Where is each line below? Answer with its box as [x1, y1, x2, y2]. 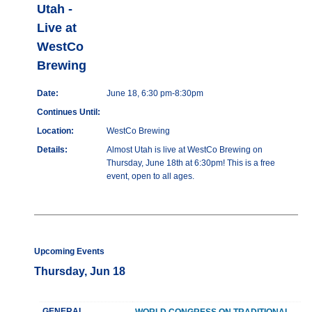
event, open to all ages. [106, 171, 194, 182]
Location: [36, 126, 74, 136]
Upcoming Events [33, 247, 104, 257]
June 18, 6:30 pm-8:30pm [106, 88, 203, 99]
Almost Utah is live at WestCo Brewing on [106, 145, 263, 155]
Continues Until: [36, 107, 100, 118]
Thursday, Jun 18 [33, 265, 125, 278]
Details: [36, 145, 68, 155]
